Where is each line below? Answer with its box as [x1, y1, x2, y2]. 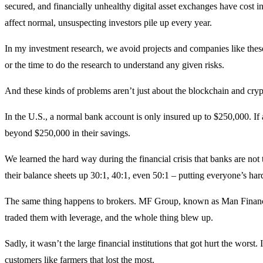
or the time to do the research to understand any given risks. [5, 59, 224, 70]
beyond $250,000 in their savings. [5, 127, 130, 138]
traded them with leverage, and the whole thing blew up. [5, 212, 213, 222]
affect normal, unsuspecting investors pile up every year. [5, 17, 212, 28]
